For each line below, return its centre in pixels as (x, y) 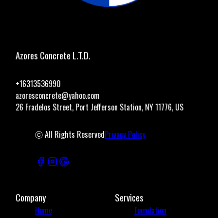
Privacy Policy (125, 134)
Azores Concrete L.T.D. (53, 55)
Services (129, 197)
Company (31, 197)
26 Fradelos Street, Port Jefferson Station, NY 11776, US (100, 107)
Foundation (150, 210)
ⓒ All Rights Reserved (70, 134)
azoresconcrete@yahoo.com (58, 95)
